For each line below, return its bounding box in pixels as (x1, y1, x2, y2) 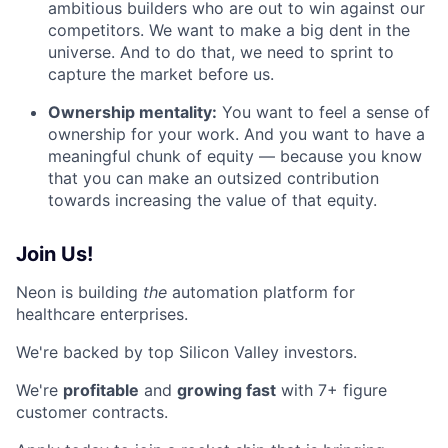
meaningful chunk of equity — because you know (48, 145, 422, 166)
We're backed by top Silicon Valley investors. (16, 341, 357, 362)
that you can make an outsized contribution (48, 167, 379, 188)
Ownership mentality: (48, 101, 217, 122)
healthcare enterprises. (16, 303, 188, 324)
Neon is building (16, 281, 143, 302)
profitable (63, 379, 139, 400)
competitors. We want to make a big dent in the (48, 19, 410, 40)
